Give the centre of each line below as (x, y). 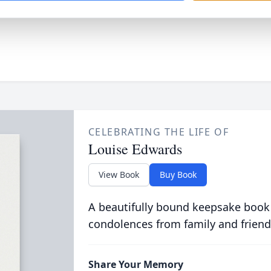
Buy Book (178, 175)
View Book (119, 175)
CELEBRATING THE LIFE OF (158, 132)
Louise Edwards (135, 149)
